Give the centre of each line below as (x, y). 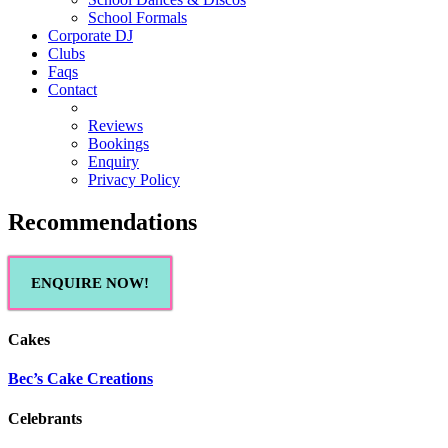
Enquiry (113, 161)
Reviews (115, 125)
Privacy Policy (134, 179)
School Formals (137, 17)
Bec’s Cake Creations (80, 379)
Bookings (118, 143)
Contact (72, 89)
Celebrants (45, 418)
